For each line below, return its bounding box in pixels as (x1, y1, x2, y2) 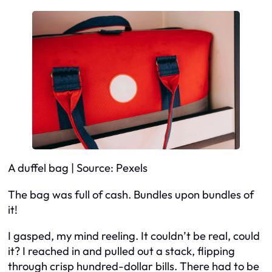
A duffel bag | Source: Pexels (8, 161, 148, 175)
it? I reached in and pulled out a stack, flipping (8, 244, 235, 259)
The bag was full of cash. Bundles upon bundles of (8, 187, 254, 202)
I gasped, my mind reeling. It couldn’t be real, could (8, 229, 260, 243)
